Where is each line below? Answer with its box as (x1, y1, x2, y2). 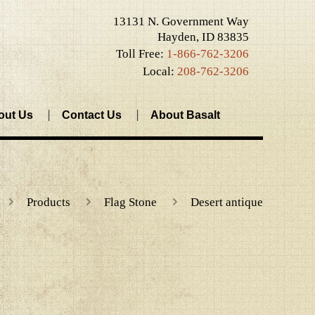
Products (27, 195, 71, 209)
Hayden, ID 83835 (157, 30, 249, 44)
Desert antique (190, 195, 263, 209)
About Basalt (150, 109, 221, 121)
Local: (142, 65, 177, 78)
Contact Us (62, 109, 122, 121)
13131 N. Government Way (112, 15, 249, 28)
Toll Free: (115, 47, 167, 60)
